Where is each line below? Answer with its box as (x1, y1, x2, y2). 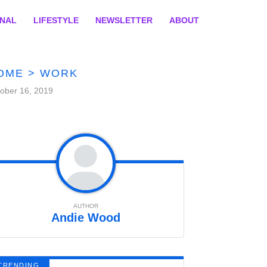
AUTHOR (73, 203, 98, 209)
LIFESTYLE (33, 15, 79, 25)
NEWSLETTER (95, 15, 153, 25)
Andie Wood (51, 211, 120, 224)
